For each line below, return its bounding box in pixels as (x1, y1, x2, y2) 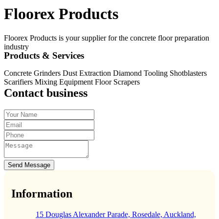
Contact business (4, 87, 88, 100)
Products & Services (4, 50, 84, 61)
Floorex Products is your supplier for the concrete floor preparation (4, 33, 209, 42)
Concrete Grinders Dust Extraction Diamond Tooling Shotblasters (4, 69, 207, 78)
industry (4, 42, 29, 51)
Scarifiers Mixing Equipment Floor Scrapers (4, 78, 140, 87)
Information (11, 187, 72, 200)
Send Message (8, 161, 50, 169)
